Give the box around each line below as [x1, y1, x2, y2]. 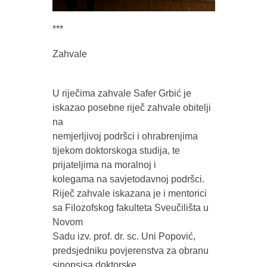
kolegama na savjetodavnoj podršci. [52, 173, 204, 184]
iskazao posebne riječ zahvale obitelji [52, 102, 211, 113]
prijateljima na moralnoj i [52, 159, 156, 170]
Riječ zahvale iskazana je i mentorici [52, 188, 207, 198]
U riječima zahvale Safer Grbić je [52, 88, 191, 98]
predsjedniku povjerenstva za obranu [52, 245, 209, 256]
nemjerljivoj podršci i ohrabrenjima [52, 131, 198, 141]
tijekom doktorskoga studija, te [52, 145, 180, 156]
